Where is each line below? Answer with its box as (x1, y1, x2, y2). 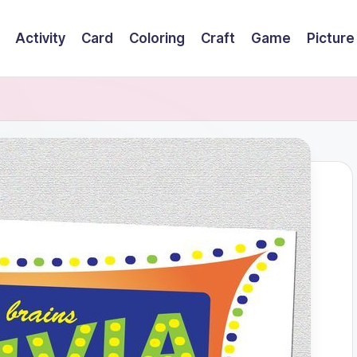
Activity (15, 29, 65, 46)
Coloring (129, 29, 185, 46)
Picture (307, 29, 355, 46)
